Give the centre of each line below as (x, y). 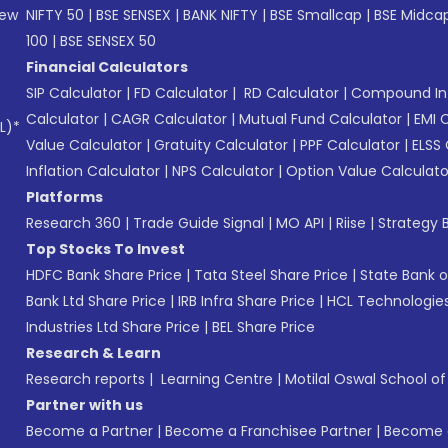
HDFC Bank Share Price (104, 275)
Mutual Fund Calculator (320, 119)
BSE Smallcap (316, 15)
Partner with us (84, 405)
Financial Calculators (107, 67)
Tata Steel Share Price (271, 275)
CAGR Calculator (169, 119)
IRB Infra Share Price (246, 301)
